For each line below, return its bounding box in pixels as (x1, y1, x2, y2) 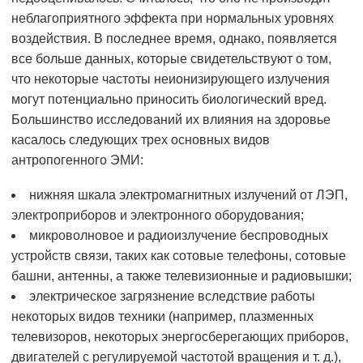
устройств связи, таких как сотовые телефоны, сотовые (11, 249, 346, 263)
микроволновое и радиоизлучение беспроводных (29, 228, 328, 243)
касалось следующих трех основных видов (11, 133, 270, 147)
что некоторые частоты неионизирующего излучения (11, 72, 330, 87)
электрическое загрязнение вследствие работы (29, 289, 315, 304)
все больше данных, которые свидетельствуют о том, (11, 52, 331, 66)
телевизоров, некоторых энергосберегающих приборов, (11, 330, 348, 344)
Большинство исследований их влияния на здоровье (11, 113, 331, 127)
